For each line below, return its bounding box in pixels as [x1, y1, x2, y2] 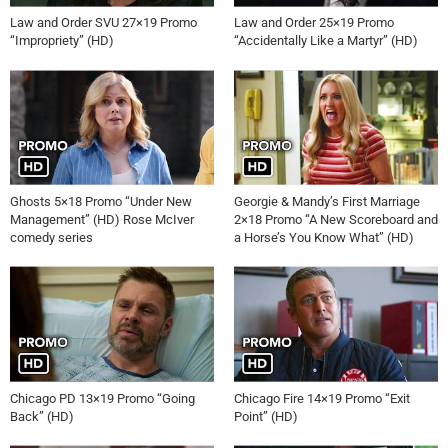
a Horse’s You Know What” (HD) [234, 230, 414, 245]
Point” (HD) [234, 408, 298, 424]
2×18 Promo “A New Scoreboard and [234, 212, 438, 227]
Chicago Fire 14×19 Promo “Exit [234, 390, 410, 406]
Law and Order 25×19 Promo [234, 15, 394, 31]
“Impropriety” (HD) [10, 33, 114, 49]
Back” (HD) [10, 408, 74, 424]
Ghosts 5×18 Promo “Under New [10, 194, 192, 209]
